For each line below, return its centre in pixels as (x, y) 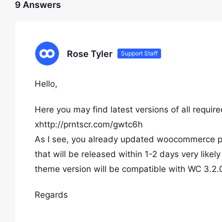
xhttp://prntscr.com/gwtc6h (89, 124)
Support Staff (139, 53)
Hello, (46, 84)
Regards (51, 195)
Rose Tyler (90, 54)
